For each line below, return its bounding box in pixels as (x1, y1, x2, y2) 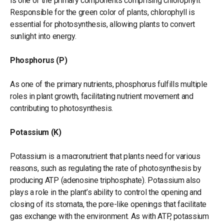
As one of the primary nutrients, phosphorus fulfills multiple (10, 79, 207, 89)
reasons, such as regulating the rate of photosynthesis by (10, 163, 201, 173)
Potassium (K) (10, 127, 61, 137)
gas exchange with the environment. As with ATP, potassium (10, 211, 209, 221)
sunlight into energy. (10, 31, 76, 41)
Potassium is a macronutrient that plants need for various (10, 151, 200, 161)
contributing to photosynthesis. (10, 103, 115, 113)
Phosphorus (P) (10, 55, 67, 65)
